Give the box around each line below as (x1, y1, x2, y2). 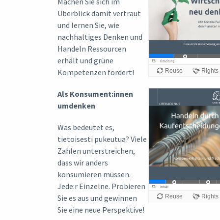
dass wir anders (57, 157, 108, 167)
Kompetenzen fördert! (57, 67, 134, 77)
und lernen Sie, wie (57, 20, 119, 30)
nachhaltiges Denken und (57, 31, 142, 42)
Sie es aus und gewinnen (57, 192, 137, 203)
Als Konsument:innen (57, 88, 133, 99)
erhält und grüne (57, 55, 113, 65)
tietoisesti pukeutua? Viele (57, 134, 147, 144)
